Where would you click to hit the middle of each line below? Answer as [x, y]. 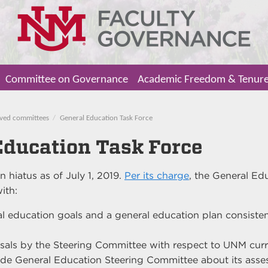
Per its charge [157, 176]
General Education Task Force [106, 118]
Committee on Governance [67, 80]
